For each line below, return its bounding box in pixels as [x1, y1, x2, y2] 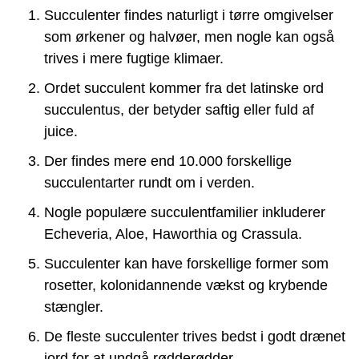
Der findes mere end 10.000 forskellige [44, 152, 292, 169]
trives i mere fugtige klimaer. [44, 50, 224, 67]
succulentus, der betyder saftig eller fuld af [44, 101, 314, 118]
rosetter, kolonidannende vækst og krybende [44, 276, 328, 293]
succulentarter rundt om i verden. [44, 174, 255, 191]
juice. [44, 123, 78, 139]
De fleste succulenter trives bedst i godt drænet [44, 328, 345, 345]
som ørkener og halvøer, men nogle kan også [44, 28, 334, 45]
